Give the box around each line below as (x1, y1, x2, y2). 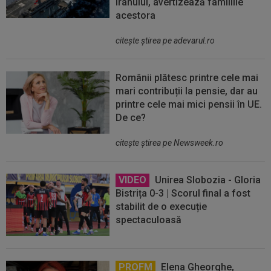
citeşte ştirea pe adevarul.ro (116, 36, 215, 46)
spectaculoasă (116, 214, 182, 226)
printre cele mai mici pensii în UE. (116, 99, 263, 111)
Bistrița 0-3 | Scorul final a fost (116, 188, 251, 200)
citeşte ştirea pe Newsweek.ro (116, 138, 224, 148)
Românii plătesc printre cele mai (116, 72, 259, 84)
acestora (116, 10, 156, 22)
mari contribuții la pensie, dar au (116, 85, 258, 97)
